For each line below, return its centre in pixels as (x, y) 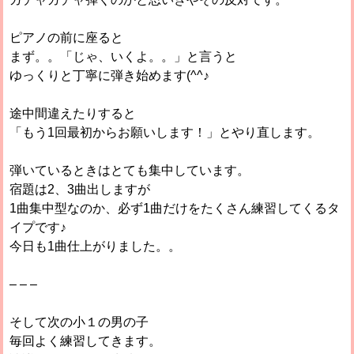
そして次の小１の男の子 (79, 322)
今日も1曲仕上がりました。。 (96, 246)
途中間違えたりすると (73, 113)
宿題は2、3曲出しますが (80, 189)
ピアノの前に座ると (67, 37)
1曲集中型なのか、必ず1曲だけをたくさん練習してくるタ (175, 208)
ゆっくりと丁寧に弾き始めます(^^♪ (110, 75)
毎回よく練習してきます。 (86, 341)
